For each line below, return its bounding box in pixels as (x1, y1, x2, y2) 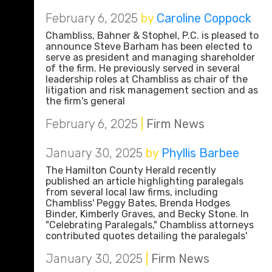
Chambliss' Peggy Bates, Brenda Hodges (46, 197, 230, 209)
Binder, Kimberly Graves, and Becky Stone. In (46, 208, 249, 220)
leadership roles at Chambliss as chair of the (46, 73, 248, 85)
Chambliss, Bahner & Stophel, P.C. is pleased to (46, 30, 259, 41)
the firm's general (46, 95, 125, 107)
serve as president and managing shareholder (46, 52, 255, 63)
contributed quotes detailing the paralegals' (46, 230, 247, 242)
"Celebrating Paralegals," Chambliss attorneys (46, 219, 254, 231)
